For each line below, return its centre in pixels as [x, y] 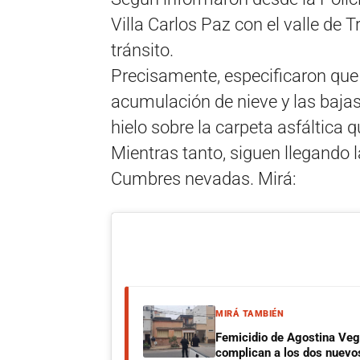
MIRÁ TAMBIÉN [250, 314]
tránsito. [142, 51]
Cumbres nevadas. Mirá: [204, 179]
